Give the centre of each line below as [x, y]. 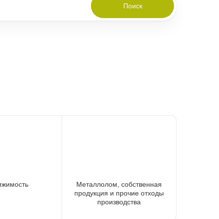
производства [119, 202]
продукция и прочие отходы [119, 193]
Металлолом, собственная [119, 184]
